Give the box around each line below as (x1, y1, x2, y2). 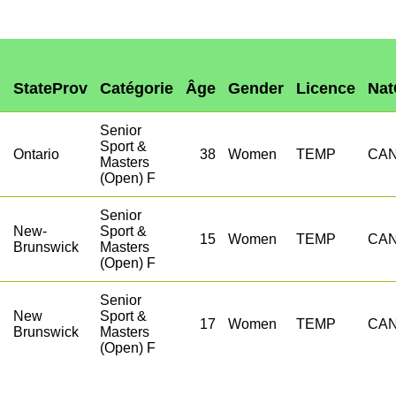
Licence (296, 80, 355, 97)
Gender (228, 80, 284, 97)
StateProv (13, 80, 88, 97)
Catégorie (100, 80, 173, 97)
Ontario (13, 147, 59, 162)
